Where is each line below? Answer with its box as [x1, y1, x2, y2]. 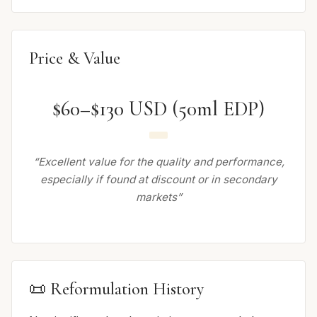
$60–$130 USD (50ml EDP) [52, 96, 265, 122]
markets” [135, 190, 182, 204]
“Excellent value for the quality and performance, [33, 154, 284, 168]
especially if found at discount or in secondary [40, 172, 277, 186]
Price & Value [29, 48, 120, 69]
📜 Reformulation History [29, 278, 204, 299]
